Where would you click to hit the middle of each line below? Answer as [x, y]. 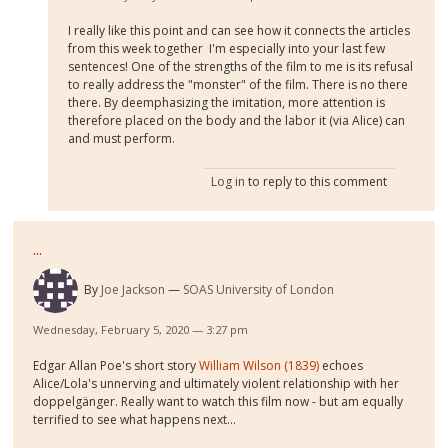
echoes [341, 366]
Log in [227, 182]
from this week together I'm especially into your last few [227, 49]
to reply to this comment [315, 182]
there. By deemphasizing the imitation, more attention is [227, 103]
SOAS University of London [259, 290]
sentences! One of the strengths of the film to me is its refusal [241, 67]
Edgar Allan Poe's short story [116, 366]
